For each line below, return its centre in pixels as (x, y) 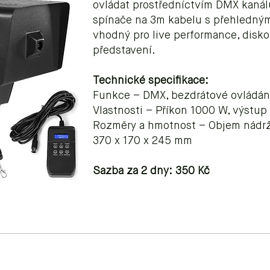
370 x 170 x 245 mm (143, 141)
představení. (124, 51)
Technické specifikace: (152, 81)
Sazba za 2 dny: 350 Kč (151, 171)
